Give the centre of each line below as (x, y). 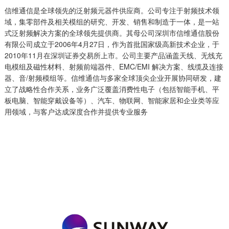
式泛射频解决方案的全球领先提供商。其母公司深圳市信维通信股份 (112, 33)
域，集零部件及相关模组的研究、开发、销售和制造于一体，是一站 (112, 21)
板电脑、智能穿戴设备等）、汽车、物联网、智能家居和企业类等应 (112, 100)
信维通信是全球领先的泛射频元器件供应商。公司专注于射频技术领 (112, 10)
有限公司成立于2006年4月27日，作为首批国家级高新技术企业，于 (112, 44)
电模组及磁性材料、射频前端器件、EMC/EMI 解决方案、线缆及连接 (114, 66)
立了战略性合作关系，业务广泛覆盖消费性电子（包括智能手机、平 (112, 89)
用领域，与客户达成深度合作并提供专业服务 (76, 111)
